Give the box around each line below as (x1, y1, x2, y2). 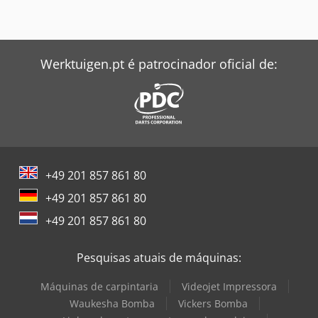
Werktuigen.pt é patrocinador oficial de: (40, 55, 278, 72)
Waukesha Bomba (70, 296, 155, 310)
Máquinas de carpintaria (40, 279, 158, 293)
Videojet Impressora (182, 279, 277, 293)
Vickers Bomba (178, 296, 248, 310)
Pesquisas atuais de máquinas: (77, 249, 241, 265)
